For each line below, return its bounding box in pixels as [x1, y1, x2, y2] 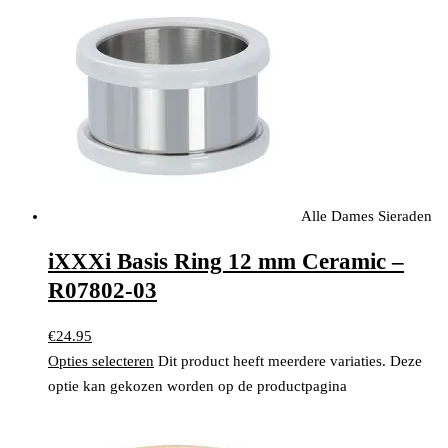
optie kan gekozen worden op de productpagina [48, 378, 347, 395]
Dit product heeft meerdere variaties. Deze [158, 353, 422, 370]
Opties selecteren [48, 353, 154, 370]
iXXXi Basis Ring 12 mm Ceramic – [48, 249, 404, 275]
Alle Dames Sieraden [301, 207, 432, 224]
